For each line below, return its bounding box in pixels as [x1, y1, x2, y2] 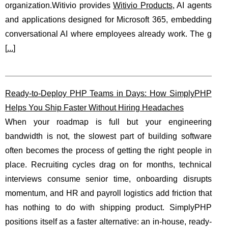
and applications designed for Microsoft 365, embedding [5, 15, 212, 24]
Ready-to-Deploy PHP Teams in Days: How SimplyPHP [5, 89, 212, 98]
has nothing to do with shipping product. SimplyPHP [5, 203, 212, 212]
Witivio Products [113, 1, 173, 10]
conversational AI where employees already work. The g [5, 30, 212, 38]
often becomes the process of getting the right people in [5, 146, 212, 155]
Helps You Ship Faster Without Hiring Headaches [5, 103, 184, 112]
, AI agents [172, 1, 212, 10]
